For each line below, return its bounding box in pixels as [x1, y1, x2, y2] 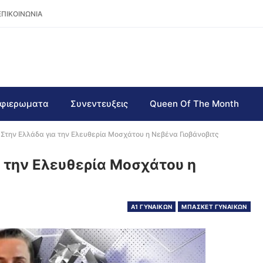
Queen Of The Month [150, 98, 239, 109]
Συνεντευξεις [70, 98, 128, 109]
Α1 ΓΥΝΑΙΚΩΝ [130, 203, 173, 210]
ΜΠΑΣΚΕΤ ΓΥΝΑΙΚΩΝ [181, 203, 247, 210]
